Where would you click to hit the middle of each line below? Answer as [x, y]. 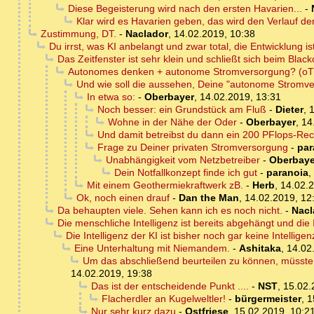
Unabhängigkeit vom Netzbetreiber [183, 160]
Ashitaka [260, 248]
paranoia [287, 173]
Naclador [146, 34]
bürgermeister [268, 299]
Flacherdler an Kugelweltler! [163, 299]
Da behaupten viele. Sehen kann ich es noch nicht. [170, 211]
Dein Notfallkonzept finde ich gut [185, 173]
